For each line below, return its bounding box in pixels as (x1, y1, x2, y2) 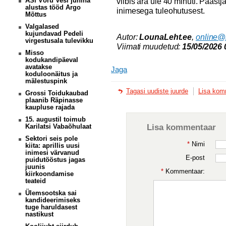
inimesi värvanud (25, 149, 79, 156)
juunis (25, 163, 45, 171)
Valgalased (25, 23, 59, 30)
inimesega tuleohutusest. (117, 6, 205, 15)
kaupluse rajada (25, 103, 75, 111)
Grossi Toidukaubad (25, 89, 88, 97)
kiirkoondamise (25, 170, 74, 178)
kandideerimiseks (25, 196, 80, 204)
